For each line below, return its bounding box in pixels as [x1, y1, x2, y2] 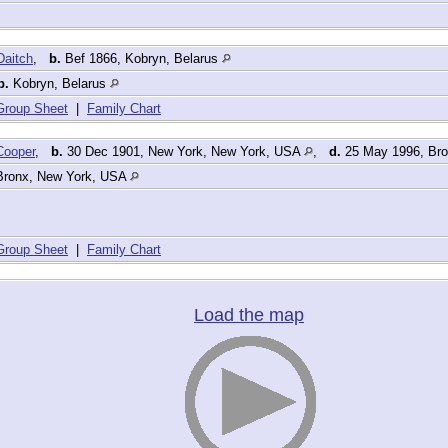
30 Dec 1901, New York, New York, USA [63, 144, 304, 160]
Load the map [194, 305, 304, 326]
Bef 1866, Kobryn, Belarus [61, 51, 222, 67]
